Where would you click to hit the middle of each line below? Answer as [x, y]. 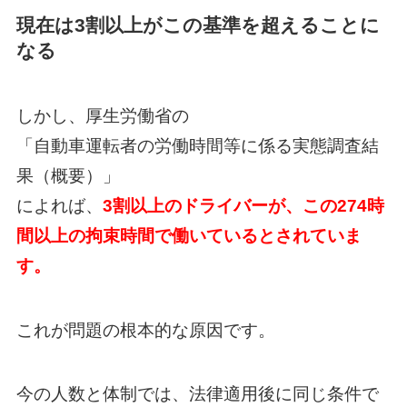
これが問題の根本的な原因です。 [145, 330]
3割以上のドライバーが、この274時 [243, 206]
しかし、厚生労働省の [102, 116]
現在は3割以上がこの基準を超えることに [198, 25]
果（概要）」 [68, 176]
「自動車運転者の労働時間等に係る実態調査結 [197, 146]
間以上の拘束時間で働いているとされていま [189, 236]
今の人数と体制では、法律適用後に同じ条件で [197, 394]
